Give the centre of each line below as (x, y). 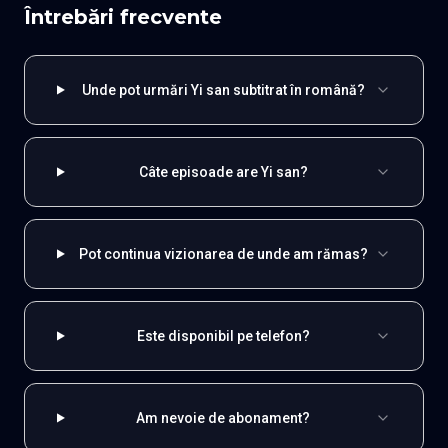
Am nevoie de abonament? (223, 417)
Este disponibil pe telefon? (223, 335)
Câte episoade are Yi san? (223, 171)
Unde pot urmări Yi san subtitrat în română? (223, 89)
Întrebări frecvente (123, 16)
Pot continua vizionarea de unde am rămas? (223, 253)
